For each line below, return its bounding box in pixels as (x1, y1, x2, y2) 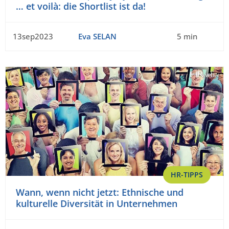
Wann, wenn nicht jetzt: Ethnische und (16, 186, 184, 198)
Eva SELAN (78, 31, 117, 41)
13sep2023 (13, 31, 53, 41)
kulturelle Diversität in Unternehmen (16, 197, 177, 210)
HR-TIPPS (171, 169, 203, 179)
